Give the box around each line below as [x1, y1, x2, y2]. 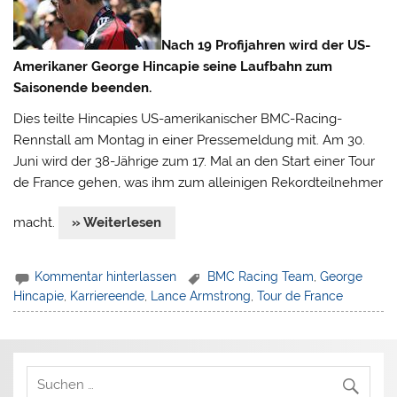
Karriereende [70, 288, 145, 303]
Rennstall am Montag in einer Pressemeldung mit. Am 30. [13, 132, 366, 149]
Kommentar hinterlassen [35, 269, 177, 284]
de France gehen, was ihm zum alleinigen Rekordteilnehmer [13, 175, 384, 191]
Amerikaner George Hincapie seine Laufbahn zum [13, 58, 333, 74]
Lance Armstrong [151, 288, 252, 303]
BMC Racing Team [207, 269, 315, 284]
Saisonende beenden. [13, 79, 152, 96]
